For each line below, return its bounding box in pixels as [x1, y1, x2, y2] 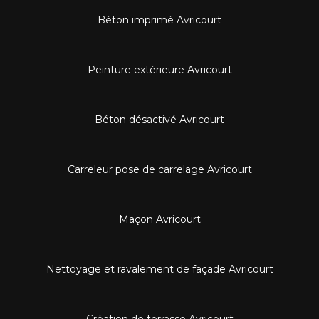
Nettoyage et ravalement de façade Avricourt [46, 262, 273, 276]
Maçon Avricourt [118, 212, 201, 226]
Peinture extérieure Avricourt [87, 63, 232, 76]
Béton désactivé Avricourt [95, 113, 224, 126]
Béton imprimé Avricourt [98, 13, 221, 26]
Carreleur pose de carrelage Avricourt [67, 162, 252, 176]
